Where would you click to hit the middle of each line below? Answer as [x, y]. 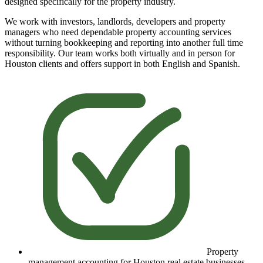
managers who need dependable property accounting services [118, 32]
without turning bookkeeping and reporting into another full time [124, 43]
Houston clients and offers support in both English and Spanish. [122, 64]
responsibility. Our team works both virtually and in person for [120, 53]
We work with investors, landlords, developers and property [115, 22]
